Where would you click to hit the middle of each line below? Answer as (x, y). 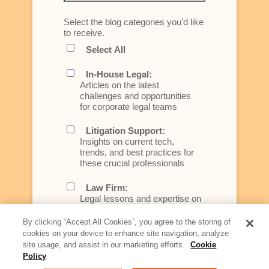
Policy (35, 256)
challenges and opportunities (135, 95)
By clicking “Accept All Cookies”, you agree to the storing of (127, 222)
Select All (106, 50)
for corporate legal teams (128, 106)
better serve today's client (130, 220)
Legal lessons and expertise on (141, 198)
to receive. (84, 32)
